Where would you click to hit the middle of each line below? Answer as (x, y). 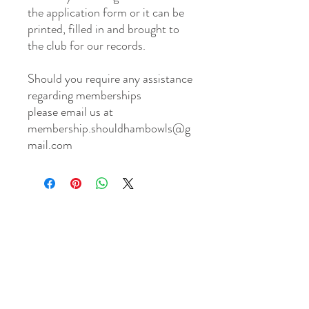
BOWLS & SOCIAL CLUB (110, 251)
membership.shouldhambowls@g (109, 128)
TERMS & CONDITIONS (105, 267)
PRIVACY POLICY (90, 277)
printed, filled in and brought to (103, 29)
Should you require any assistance (110, 78)
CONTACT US (97, 293)
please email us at (70, 111)
